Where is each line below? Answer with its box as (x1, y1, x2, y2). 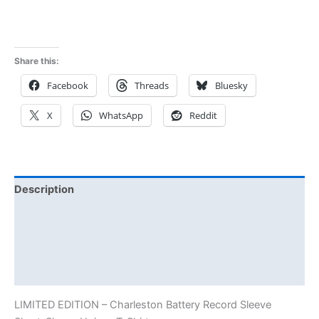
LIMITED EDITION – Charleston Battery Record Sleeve (14, 298, 271, 311)
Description (14, 183, 74, 197)
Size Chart (14, 266, 67, 279)
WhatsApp (99, 108, 143, 122)
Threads (135, 78, 169, 92)
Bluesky (215, 78, 248, 92)
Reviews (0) (14, 238, 75, 251)
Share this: (14, 55, 59, 66)
